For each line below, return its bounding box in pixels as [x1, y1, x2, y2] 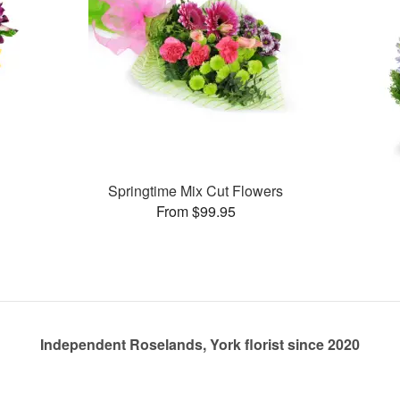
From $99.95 [155, 200, 236, 221]
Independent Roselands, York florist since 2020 [40, 334, 360, 354]
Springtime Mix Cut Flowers [108, 179, 284, 201]
